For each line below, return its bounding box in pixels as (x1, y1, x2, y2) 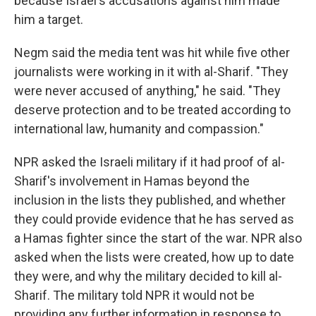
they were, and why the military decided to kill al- (14, 269, 282, 284)
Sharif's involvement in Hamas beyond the (14, 174, 250, 188)
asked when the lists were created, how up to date (14, 250, 294, 265)
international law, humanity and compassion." (14, 121, 264, 136)
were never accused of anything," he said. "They (14, 83, 281, 98)
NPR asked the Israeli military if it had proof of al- (14, 154, 285, 169)
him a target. (14, 12, 83, 27)
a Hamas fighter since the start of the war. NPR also (14, 231, 302, 245)
